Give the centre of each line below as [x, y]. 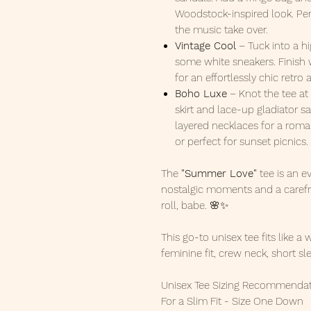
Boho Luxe [201, 94]
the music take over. [221, 30]
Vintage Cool [205, 46]
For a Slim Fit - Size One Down [232, 302]
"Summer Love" [219, 174]
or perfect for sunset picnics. [242, 142]
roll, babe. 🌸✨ [195, 206]
